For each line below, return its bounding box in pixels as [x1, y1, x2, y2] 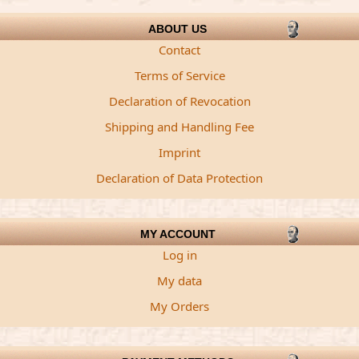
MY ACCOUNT [139, 228, 216, 240]
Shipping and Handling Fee [105, 119, 254, 135]
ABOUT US [148, 22, 207, 35]
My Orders [150, 298, 209, 314]
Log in [162, 247, 197, 263]
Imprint [159, 144, 200, 160]
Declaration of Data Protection [96, 170, 263, 186]
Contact [159, 42, 200, 58]
